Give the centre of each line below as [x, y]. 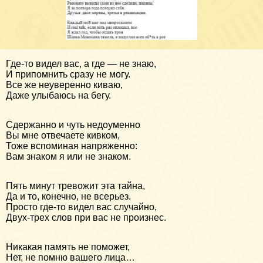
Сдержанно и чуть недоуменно [73, 124]
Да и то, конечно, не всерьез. [68, 196]
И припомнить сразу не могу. [68, 74]
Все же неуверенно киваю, [64, 85]
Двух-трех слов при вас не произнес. [86, 217]
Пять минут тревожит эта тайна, [75, 186]
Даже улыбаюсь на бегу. [58, 95]
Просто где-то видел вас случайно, [81, 207]
